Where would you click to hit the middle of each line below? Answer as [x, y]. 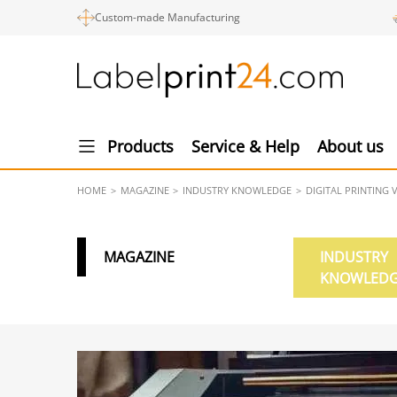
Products [140, 146]
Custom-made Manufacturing [167, 17]
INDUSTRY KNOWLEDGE [237, 190]
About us [350, 146]
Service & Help [245, 146]
